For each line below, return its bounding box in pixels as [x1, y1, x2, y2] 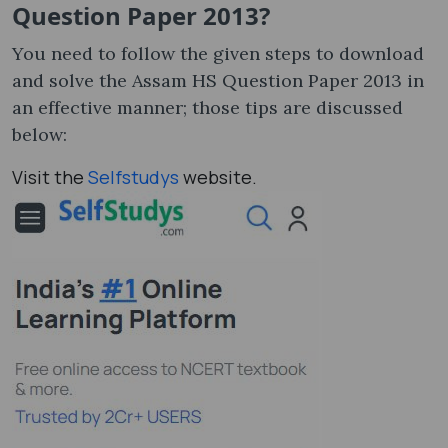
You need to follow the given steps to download [12, 41, 424, 65]
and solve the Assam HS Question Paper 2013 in [12, 68, 424, 92]
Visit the [12, 164, 88, 189]
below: [12, 122, 72, 146]
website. [179, 164, 257, 189]
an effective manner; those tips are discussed [12, 95, 403, 119]
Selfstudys [88, 164, 179, 189]
